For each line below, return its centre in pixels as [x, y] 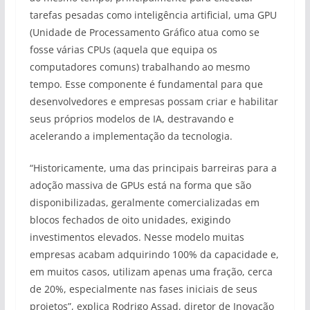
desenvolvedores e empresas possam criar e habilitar [154, 101]
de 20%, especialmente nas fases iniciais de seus [143, 289]
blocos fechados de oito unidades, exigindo [130, 220]
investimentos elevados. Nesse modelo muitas [137, 237]
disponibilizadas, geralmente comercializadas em [144, 202]
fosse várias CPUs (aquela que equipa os [123, 49]
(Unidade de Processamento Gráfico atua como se [144, 32]
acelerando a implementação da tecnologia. [131, 136]
